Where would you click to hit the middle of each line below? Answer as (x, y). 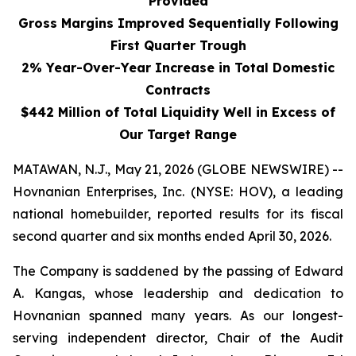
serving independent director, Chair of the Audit (178, 338)
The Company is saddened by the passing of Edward (178, 271)
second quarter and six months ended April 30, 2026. (172, 236)
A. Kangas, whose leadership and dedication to (178, 293)
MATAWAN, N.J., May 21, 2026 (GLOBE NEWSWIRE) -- (178, 169)
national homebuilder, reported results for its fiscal (178, 214)
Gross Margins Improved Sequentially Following (178, 23)
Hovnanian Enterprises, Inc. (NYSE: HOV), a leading (178, 192)
